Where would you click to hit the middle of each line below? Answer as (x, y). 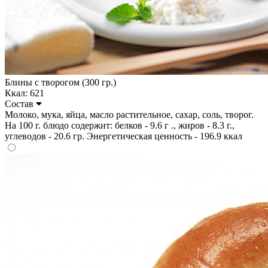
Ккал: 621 (25, 93)
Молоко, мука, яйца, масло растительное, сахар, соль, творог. (129, 114)
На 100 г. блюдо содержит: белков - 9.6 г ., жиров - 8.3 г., (120, 125)
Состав (20, 103)
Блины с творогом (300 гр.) (60, 82)
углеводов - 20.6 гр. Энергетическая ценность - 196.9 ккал (124, 136)
